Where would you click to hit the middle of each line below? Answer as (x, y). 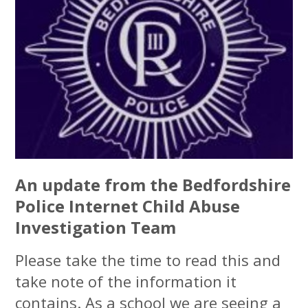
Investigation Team (96, 228)
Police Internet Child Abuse (128, 206)
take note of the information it (126, 282)
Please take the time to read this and (148, 260)
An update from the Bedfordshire (153, 185)
